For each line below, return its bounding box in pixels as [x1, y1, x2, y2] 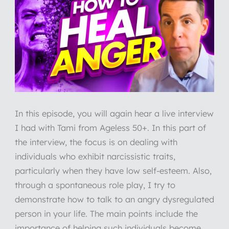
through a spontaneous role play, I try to [14, 180, 175, 191]
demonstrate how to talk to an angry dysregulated [14, 194, 214, 205]
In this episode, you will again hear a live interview [14, 108, 214, 119]
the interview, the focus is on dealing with [14, 137, 177, 148]
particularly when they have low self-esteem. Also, [14, 166, 212, 176]
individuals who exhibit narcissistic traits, [14, 151, 175, 162]
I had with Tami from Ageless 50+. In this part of [14, 123, 206, 133]
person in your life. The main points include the [14, 209, 198, 219]
